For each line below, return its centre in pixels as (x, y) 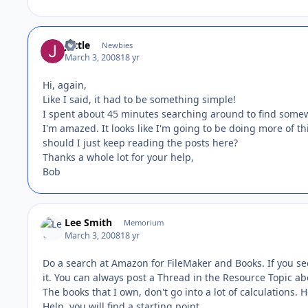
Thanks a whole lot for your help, (118, 157)
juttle (78, 45)
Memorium (143, 223)
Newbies (117, 45)
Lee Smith (89, 223)
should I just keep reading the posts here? (140, 143)
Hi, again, (65, 85)
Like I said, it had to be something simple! (139, 100)
